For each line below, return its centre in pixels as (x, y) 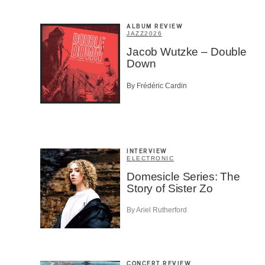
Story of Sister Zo (170, 188)
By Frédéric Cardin (157, 85)
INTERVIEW (147, 151)
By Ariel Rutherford (157, 210)
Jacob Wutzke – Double (187, 52)
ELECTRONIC (150, 158)
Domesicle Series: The (183, 176)
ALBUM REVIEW (155, 27)
